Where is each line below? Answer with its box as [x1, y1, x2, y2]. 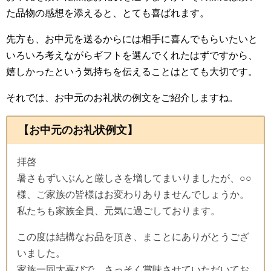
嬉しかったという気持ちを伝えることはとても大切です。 [6, 67, 258, 77]
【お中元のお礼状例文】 [18, 123, 138, 136]
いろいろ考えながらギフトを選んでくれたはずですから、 [6, 50, 258, 60]
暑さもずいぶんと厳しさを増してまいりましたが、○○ [17, 172, 252, 183]
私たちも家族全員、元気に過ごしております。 [17, 205, 220, 216]
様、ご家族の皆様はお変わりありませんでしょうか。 [17, 189, 249, 200]
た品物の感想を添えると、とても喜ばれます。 [6, 8, 209, 18]
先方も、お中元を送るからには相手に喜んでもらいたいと [6, 34, 258, 44]
